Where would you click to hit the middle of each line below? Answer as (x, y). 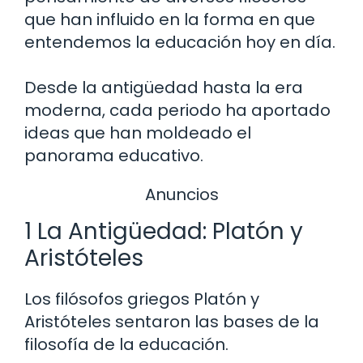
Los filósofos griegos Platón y (142, 299)
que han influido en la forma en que (170, 19)
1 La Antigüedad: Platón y (164, 232)
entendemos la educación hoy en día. (180, 42)
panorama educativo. (114, 155)
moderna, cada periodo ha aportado (177, 110)
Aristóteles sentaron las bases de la (172, 322)
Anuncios (181, 194)
